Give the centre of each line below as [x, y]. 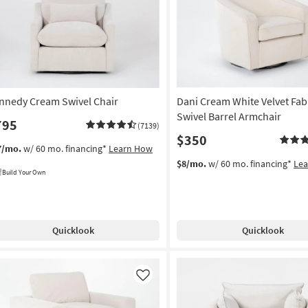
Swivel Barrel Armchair [229, 117]
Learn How [131, 149]
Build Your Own [24, 173]
